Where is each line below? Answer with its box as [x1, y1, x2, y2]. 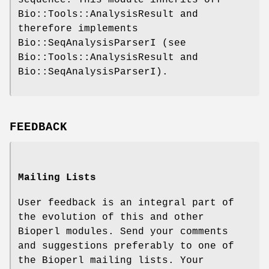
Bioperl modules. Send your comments [18, 226, 228, 237]
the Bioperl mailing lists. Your [18, 255, 204, 266]
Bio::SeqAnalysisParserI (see [18, 37, 186, 49]
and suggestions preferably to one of [18, 240, 234, 252]
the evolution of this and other [18, 211, 204, 223]
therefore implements [18, 23, 138, 34]
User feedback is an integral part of [18, 197, 234, 208]
